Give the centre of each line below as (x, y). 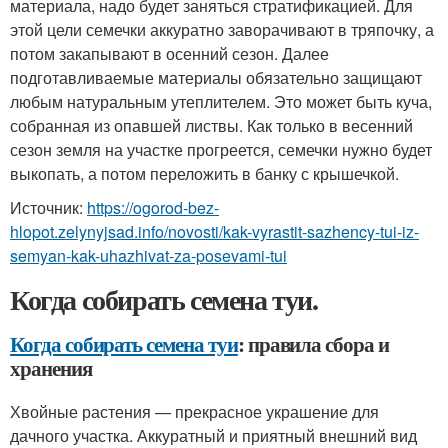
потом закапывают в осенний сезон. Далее (169, 53)
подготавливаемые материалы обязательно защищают (216, 77)
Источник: (48, 207)
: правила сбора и (313, 344)
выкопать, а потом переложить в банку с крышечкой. (204, 173)
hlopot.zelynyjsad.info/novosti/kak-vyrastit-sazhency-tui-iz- (214, 231)
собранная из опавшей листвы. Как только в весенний (211, 125)
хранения (51, 368)
